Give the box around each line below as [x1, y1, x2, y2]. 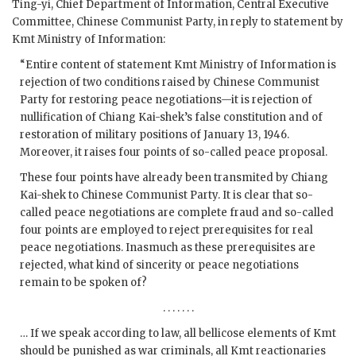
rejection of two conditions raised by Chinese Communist [20, 75, 319, 90]
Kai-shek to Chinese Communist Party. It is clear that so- [20, 188, 313, 203]
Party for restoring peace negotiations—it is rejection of [20, 93, 312, 107]
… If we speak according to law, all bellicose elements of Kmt [20, 327, 336, 341]
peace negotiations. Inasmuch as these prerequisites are [20, 241, 315, 255]
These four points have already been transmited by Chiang [20, 171, 328, 185]
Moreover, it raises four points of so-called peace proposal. [20, 145, 327, 160]
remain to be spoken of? [20, 276, 147, 290]
